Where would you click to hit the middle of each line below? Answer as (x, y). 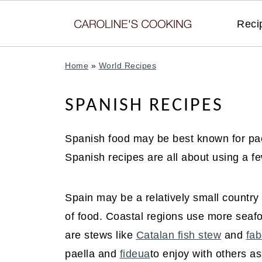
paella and (92, 254)
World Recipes (127, 65)
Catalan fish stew (178, 235)
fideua (135, 254)
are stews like (101, 235)
